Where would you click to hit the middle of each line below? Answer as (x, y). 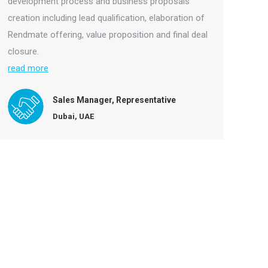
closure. (23, 51)
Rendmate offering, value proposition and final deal (108, 35)
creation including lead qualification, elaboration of (106, 18)
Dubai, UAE (73, 116)
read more (28, 68)
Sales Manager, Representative (114, 100)
